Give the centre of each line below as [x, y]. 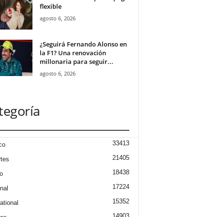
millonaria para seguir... [76, 62]
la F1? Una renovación [73, 53]
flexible [50, 6]
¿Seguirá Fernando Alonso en [83, 44]
